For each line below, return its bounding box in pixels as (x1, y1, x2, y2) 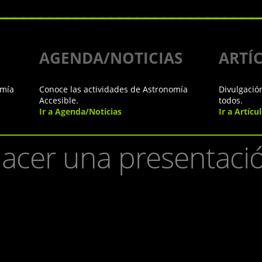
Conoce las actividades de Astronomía (39, 84, 188, 95)
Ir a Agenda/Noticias (39, 106, 122, 117)
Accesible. (39, 95, 78, 106)
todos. (218, 95, 243, 106)
